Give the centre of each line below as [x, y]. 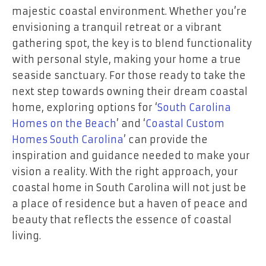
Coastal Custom [185, 124]
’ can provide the [166, 140]
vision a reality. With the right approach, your [125, 172]
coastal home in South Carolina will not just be [129, 188]
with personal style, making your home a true [126, 60]
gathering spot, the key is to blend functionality [132, 44]
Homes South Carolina [68, 140]
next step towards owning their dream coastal [130, 92]
